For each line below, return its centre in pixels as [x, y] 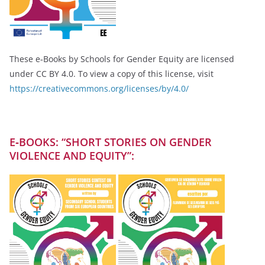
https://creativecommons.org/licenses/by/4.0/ [99, 88]
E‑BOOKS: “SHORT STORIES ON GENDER [111, 142]
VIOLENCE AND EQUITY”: [72, 155]
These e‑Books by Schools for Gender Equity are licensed [122, 59]
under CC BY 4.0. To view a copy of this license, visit [112, 73]
